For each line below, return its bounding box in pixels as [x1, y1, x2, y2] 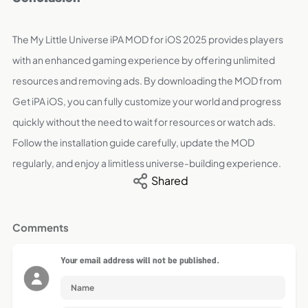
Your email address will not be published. [60, 254, 219, 269]
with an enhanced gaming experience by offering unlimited [12, 54, 275, 66]
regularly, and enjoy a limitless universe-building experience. [12, 157, 281, 169]
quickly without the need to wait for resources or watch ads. [12, 115, 276, 128]
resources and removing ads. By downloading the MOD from [12, 74, 282, 87]
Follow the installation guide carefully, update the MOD [12, 136, 254, 148]
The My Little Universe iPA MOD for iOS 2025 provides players [12, 33, 283, 45]
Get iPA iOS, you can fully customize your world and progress [12, 95, 281, 107]
